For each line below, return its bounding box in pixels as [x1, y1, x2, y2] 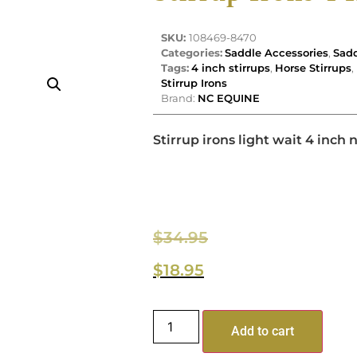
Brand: [161, 91, 198, 104]
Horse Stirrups [275, 61, 351, 74]
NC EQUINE [198, 91, 260, 104]
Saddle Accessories [225, 45, 328, 59]
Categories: [161, 45, 222, 59]
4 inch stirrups [191, 61, 270, 74]
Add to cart [231, 323, 295, 339]
